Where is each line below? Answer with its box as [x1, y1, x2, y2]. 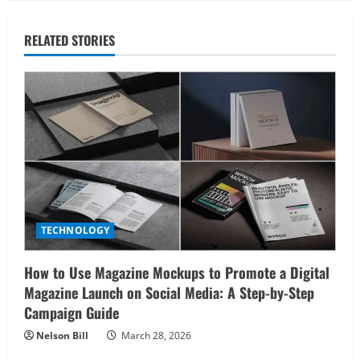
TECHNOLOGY [41, 223, 109, 238]
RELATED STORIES [24, 30, 115, 50]
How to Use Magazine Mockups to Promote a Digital [24, 262, 329, 284]
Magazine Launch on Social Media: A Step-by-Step [24, 282, 314, 304]
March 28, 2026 [119, 329, 191, 343]
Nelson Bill [36, 329, 88, 343]
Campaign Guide [24, 302, 119, 324]
